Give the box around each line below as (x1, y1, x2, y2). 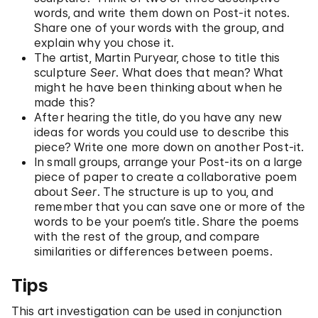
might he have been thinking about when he (34, 80, 283, 94)
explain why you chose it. (34, 35, 175, 50)
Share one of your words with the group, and (34, 21, 284, 35)
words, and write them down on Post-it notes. (34, 6, 290, 20)
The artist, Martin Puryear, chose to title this (34, 50, 280, 65)
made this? (34, 95, 96, 109)
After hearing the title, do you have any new (34, 110, 283, 124)
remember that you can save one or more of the (34, 199, 306, 214)
